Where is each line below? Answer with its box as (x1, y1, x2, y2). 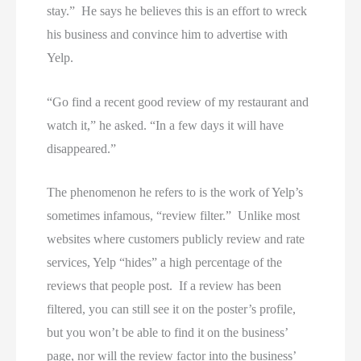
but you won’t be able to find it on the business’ (47, 326, 288, 340)
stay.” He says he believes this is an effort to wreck (47, 3, 308, 18)
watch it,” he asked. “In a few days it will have (47, 118, 284, 132)
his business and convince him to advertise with (47, 27, 288, 41)
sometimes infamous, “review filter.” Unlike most (47, 209, 301, 223)
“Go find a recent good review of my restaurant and (47, 94, 309, 109)
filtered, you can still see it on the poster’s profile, (47, 302, 297, 317)
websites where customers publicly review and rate (47, 232, 305, 247)
